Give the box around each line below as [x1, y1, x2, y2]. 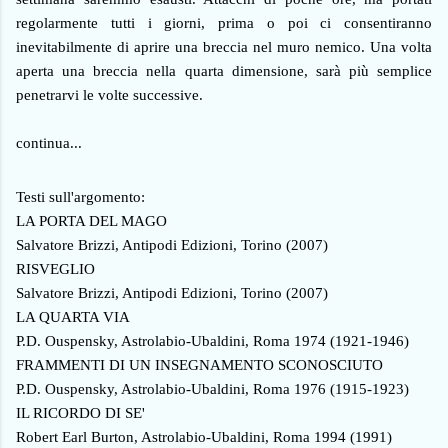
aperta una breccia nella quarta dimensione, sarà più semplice [16, 62, 432, 79]
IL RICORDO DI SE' [16, 404, 145, 421]
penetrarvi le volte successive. [16, 86, 203, 103]
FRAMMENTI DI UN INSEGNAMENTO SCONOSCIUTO [16, 356, 383, 373]
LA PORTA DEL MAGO [16, 212, 167, 229]
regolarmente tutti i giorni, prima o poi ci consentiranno [16, 14, 432, 31]
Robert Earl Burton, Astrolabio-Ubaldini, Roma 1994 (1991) [16, 428, 392, 445]
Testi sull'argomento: [16, 188, 145, 205]
